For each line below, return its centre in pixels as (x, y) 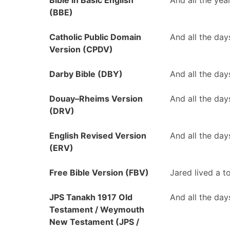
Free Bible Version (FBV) (99, 172)
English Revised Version (98, 136)
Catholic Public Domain (95, 37)
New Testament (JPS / (94, 222)
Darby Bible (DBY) (86, 74)
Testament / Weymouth (97, 209)
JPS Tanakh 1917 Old (91, 197)
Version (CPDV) (81, 49)
